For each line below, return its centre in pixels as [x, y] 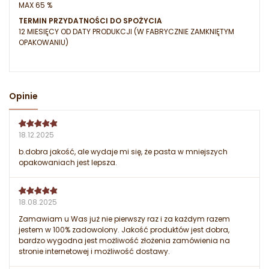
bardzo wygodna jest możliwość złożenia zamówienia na [124, 241]
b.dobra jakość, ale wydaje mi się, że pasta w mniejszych [123, 152]
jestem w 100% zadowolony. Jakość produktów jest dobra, [124, 230]
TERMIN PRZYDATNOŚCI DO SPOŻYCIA [90, 21]
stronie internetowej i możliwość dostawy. [94, 252]
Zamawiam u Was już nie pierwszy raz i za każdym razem [124, 219]
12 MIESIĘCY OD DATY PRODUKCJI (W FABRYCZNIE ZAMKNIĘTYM [126, 32]
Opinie [23, 96]
